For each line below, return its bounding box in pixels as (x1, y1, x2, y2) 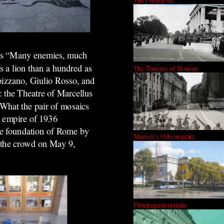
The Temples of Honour (133, 63, 198, 73)
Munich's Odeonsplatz (133, 131, 194, 141)
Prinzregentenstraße (133, 200, 187, 209)
